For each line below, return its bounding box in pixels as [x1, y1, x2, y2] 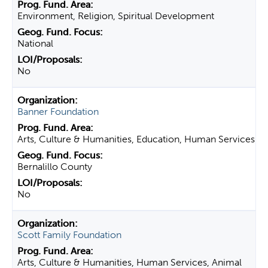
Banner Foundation [17, 106, 99, 117]
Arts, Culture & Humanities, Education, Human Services [17, 133, 255, 145]
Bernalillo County [17, 161, 92, 172]
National [17, 38, 53, 49]
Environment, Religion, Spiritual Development [17, 10, 214, 22]
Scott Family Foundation [17, 229, 121, 240]
